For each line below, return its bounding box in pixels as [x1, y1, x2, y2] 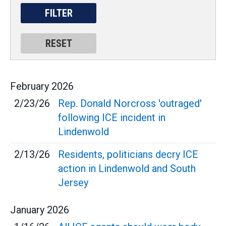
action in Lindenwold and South [58, 162, 196, 175]
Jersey [58, 177, 88, 189]
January [10, 204, 44, 216]
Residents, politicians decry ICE [58, 148, 198, 160]
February [10, 80, 49, 92]
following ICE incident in [58, 111, 165, 124]
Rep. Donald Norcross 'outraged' [58, 97, 202, 109]
